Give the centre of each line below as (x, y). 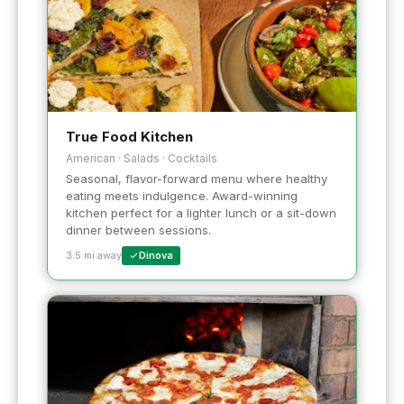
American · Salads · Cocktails (142, 158)
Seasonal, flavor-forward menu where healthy (197, 178)
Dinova (156, 255)
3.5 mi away (94, 255)
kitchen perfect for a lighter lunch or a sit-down (201, 212)
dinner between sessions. (138, 230)
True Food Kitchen (129, 136)
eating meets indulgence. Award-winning (182, 195)
